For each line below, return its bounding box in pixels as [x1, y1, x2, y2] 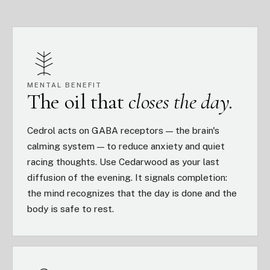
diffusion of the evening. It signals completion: [27, 172, 227, 183]
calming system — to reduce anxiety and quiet [27, 140, 225, 151]
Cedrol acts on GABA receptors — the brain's [27, 125, 219, 136]
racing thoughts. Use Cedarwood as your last [27, 156, 219, 167]
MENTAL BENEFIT [27, 81, 102, 89]
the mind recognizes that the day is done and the [27, 187, 237, 198]
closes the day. [128, 89, 233, 115]
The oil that [27, 89, 129, 115]
